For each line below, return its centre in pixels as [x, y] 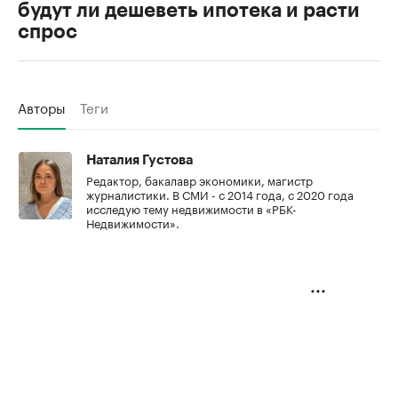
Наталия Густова [139, 161]
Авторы [42, 107]
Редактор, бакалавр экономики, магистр [199, 180]
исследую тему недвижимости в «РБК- [191, 208]
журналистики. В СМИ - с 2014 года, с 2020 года [220, 194]
